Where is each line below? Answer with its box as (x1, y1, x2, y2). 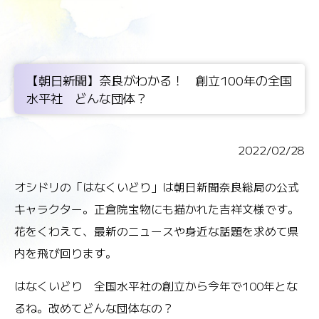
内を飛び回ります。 (14, 244, 117, 261)
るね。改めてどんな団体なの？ (14, 300, 174, 317)
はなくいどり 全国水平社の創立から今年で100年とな (14, 278, 298, 295)
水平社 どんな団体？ (26, 89, 148, 108)
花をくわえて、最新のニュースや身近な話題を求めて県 (14, 222, 299, 239)
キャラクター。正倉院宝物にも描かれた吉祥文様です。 (14, 200, 299, 217)
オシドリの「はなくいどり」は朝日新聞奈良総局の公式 (14, 178, 299, 195)
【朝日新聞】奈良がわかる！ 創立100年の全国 (26, 71, 293, 90)
